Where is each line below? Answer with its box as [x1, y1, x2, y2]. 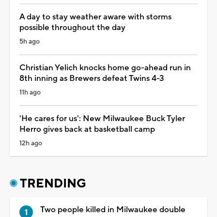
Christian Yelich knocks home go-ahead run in [19, 62, 191, 73]
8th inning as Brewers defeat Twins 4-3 [19, 73, 164, 84]
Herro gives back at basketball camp [19, 124, 155, 135]
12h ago [19, 139, 42, 148]
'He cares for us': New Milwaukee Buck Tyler [19, 113, 185, 124]
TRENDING [20, 175, 86, 191]
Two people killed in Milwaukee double [40, 204, 186, 215]
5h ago [19, 37, 40, 46]
